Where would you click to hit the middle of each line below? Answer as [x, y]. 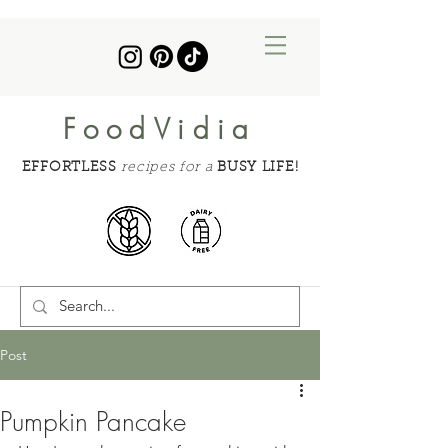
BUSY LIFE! [258, 168]
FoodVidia [160, 128]
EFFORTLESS [69, 168]
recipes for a [167, 168]
